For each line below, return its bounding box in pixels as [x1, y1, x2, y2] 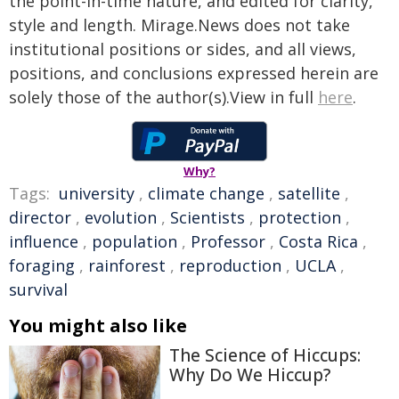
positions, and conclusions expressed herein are [9, 62, 379, 84]
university [59, 183, 134, 204]
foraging [9, 255, 75, 276]
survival [9, 279, 68, 300]
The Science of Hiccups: [169, 344, 361, 367]
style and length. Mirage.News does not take [9, 14, 350, 36]
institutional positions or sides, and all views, [9, 38, 356, 60]
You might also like [9, 313, 187, 338]
